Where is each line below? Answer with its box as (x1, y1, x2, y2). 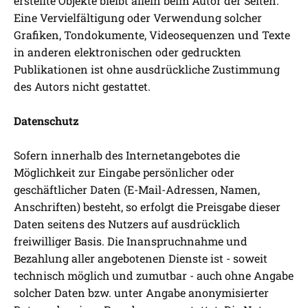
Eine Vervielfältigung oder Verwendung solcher (14, 10, 262, 25)
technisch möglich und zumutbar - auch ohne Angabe (14, 268, 294, 283)
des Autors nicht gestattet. (14, 79, 151, 94)
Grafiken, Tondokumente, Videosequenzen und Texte (14, 27, 290, 43)
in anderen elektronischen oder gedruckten (14, 45, 241, 60)
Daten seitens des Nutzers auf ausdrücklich (14, 217, 240, 232)
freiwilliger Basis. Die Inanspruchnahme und (14, 234, 247, 249)
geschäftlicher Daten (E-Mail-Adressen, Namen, (14, 182, 260, 197)
